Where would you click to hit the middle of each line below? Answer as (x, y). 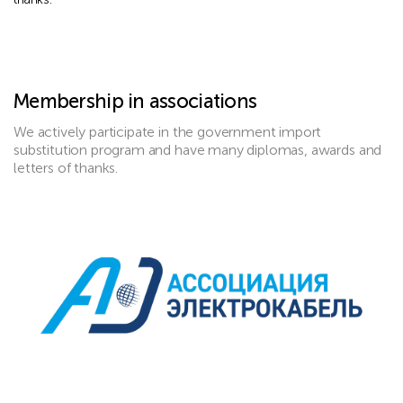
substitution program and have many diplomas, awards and (198, 150)
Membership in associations (135, 101)
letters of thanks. (66, 168)
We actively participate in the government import (168, 132)
